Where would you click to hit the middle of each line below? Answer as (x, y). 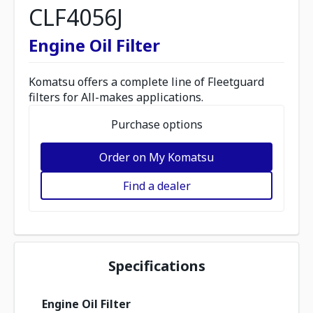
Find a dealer (156, 185)
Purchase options (156, 124)
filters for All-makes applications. (116, 97)
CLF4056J (76, 17)
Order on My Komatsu (156, 157)
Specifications (156, 266)
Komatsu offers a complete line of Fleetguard (146, 82)
